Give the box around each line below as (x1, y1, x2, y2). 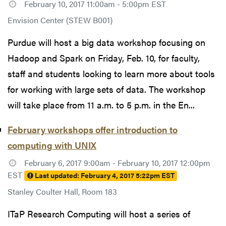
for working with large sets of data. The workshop (8, 83, 205, 96)
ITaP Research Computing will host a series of (8, 207, 190, 220)
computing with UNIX (8, 139, 96, 152)
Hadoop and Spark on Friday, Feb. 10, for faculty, (8, 51, 200, 65)
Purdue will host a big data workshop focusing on (8, 36, 205, 49)
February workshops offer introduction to (8, 123, 178, 136)
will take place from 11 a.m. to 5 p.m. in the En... (8, 98, 195, 111)
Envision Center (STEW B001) (8, 14, 112, 26)
